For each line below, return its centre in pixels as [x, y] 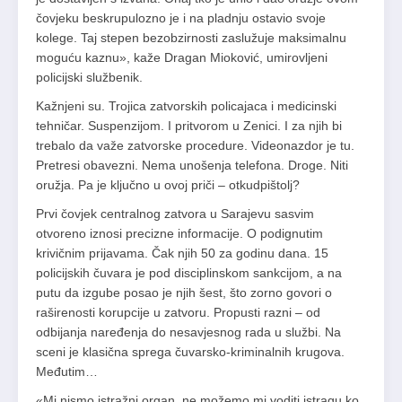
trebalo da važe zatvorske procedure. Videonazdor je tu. [195, 146]
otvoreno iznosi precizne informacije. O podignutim [179, 234]
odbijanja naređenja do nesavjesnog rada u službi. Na [188, 332]
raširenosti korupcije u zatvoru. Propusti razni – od [178, 313]
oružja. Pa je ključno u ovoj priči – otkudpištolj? [168, 185]
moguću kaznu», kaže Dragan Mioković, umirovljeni [182, 58]
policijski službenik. [89, 78]
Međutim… [67, 372]
